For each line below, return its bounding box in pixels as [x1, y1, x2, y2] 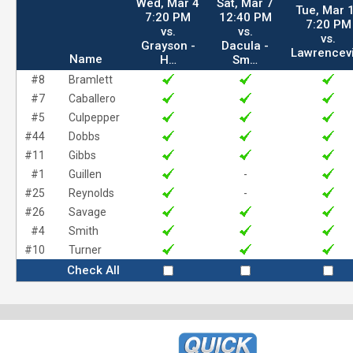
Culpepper [69, 111, 120, 124]
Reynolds [69, 187, 114, 199]
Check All [67, 263, 120, 277]
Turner [69, 243, 102, 256]
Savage [69, 206, 106, 218]
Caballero [69, 92, 116, 105]
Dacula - [221, 39, 269, 53]
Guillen [69, 168, 102, 180]
